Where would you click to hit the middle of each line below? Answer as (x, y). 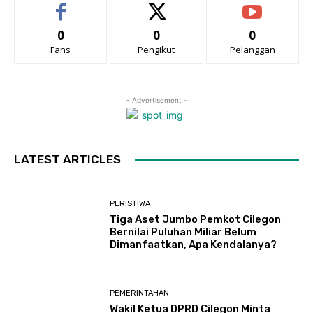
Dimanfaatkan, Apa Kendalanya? (194, 244)
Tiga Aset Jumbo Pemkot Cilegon (196, 219)
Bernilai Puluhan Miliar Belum (183, 232)
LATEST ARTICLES (67, 159)
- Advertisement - (156, 100)
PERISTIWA (130, 203)
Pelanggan (252, 50)
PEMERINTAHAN (140, 293)
